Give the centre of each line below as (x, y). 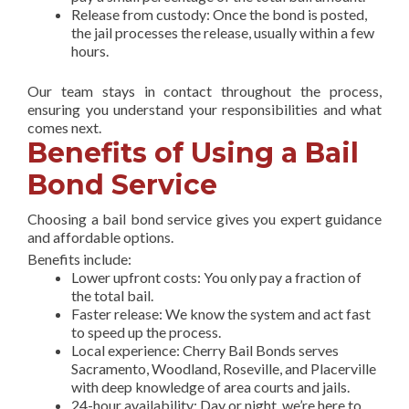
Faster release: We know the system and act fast (221, 313)
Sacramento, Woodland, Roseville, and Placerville (224, 368)
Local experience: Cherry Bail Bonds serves (205, 350)
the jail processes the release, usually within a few (223, 32)
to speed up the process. (146, 331)
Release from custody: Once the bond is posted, (219, 14)
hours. (90, 50)
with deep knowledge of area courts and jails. (210, 386)
